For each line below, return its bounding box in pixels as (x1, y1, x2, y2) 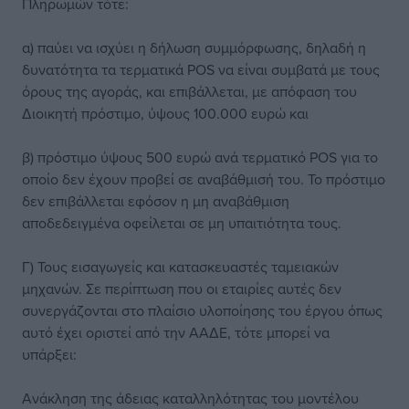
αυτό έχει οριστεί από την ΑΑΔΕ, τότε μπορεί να (22, 322, 330, 342)
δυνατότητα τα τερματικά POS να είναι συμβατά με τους (22, 59, 380, 79)
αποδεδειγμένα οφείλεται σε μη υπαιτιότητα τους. (22, 213, 341, 233)
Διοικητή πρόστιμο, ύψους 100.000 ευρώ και (22, 103, 309, 123)
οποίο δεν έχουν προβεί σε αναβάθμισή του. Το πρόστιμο (22, 169, 385, 189)
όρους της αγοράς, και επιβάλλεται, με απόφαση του (22, 81, 357, 101)
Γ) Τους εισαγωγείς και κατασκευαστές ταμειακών (22, 257, 339, 277)
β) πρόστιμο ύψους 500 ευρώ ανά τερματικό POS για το (22, 147, 378, 167)
